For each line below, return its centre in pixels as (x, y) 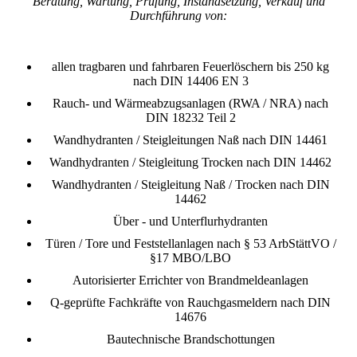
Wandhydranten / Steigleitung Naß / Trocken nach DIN (190, 184)
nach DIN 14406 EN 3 (190, 80)
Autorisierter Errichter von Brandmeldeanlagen (190, 280)
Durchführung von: (178, 16)
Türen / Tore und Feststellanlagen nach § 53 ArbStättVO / (190, 243)
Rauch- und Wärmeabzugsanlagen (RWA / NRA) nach (190, 103)
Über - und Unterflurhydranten (190, 221)
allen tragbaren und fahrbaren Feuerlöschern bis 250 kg (190, 66)
